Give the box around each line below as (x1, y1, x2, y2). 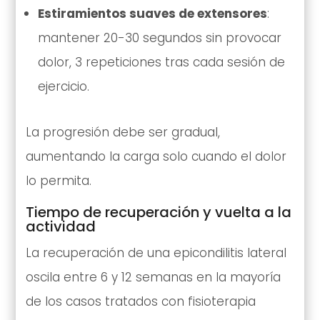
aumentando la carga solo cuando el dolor (25, 148, 286, 166)
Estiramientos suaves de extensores (37, 5, 267, 23)
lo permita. (25, 172, 91, 190)
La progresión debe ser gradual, (25, 124, 220, 141)
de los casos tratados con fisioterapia (25, 293, 256, 311)
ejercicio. (37, 78, 89, 96)
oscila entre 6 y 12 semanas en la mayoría (25, 269, 281, 286)
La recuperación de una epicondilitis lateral (25, 244, 286, 262)
